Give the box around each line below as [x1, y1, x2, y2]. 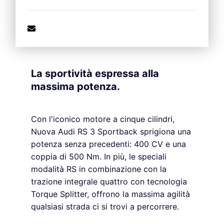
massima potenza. [31, 80, 120, 93]
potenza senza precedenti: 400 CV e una [31, 139, 186, 149]
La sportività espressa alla [31, 67, 159, 80]
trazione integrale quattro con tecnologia [31, 176, 187, 187]
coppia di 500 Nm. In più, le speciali [31, 151, 166, 162]
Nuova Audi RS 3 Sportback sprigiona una [31, 126, 191, 137]
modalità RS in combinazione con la [31, 164, 166, 174]
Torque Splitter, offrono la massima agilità [31, 189, 190, 199]
